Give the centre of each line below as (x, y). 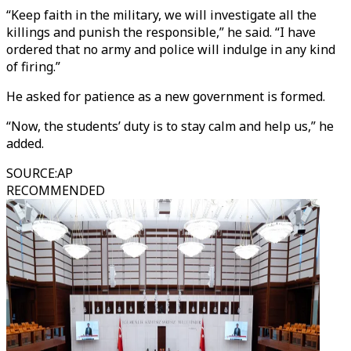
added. (25, 143)
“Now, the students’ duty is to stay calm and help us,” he (170, 126)
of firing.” (33, 67)
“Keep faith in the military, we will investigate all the (161, 15)
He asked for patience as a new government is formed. (166, 96)
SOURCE (31, 173)
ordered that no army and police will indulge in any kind (171, 49)
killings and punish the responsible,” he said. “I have (161, 32)
